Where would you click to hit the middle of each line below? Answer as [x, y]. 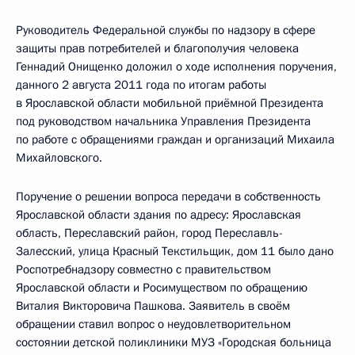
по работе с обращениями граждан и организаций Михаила [175, 139]
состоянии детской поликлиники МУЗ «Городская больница [174, 342]
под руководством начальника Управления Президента [163, 121]
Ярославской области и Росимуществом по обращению [162, 288]
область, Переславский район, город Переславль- [149, 233]
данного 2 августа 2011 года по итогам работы [141, 85]
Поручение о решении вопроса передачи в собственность [168, 197]
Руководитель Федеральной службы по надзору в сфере [166, 30]
